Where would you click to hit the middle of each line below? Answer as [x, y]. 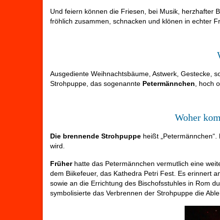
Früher [61, 163]
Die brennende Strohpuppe [96, 136]
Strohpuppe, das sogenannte [96, 83]
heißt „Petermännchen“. [180, 136]
